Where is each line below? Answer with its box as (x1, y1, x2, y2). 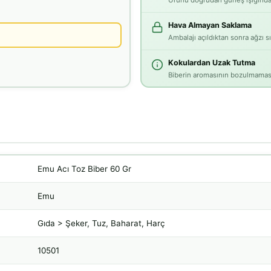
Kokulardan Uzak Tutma (168, 58, 255, 68)
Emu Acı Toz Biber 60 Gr (37, 163, 131, 174)
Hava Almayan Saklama (168, 21, 252, 30)
